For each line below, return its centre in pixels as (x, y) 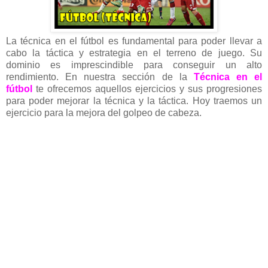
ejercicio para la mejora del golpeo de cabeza (103, 113)
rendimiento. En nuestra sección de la (100, 77)
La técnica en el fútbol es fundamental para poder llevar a (134, 41)
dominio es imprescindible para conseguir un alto (134, 65)
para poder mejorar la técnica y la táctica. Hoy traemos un (134, 101)
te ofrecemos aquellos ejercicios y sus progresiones (149, 89)
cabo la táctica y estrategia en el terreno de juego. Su (134, 53)
